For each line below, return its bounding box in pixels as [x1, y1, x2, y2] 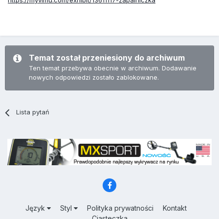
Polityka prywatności [87, 204, 153, 213]
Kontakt [162, 204, 187, 213]
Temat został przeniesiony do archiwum [29, 53, 185, 63]
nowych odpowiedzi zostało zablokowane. [29, 73, 159, 82]
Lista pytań [16, 108, 50, 116]
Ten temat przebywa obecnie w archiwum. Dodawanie [29, 64, 197, 72]
